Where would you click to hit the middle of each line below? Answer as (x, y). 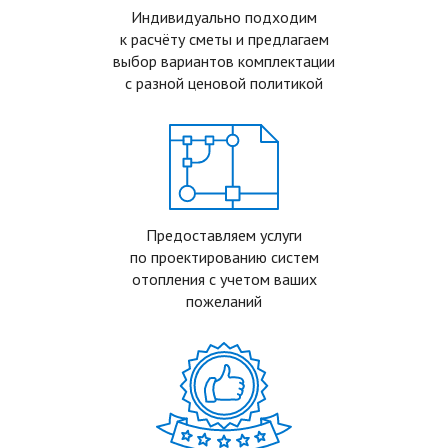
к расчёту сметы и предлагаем (224, 39)
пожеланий (224, 300)
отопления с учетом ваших (224, 278)
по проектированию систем (224, 256)
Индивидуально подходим (224, 17)
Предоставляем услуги (224, 234)
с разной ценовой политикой (224, 83)
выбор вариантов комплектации (224, 61)
